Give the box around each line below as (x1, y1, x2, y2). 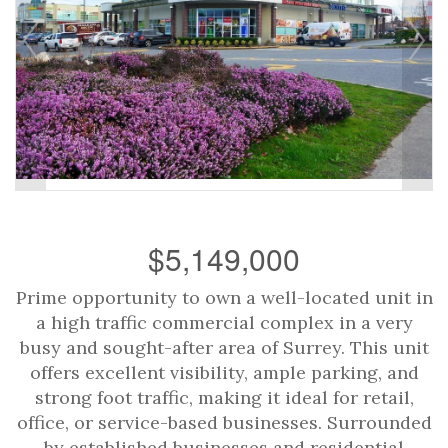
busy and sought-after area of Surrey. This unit (19, 336, 429, 359)
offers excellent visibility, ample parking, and (29, 361, 419, 384)
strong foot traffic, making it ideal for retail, (34, 386, 414, 409)
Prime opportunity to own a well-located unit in (15, 286, 433, 309)
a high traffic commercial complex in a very (35, 311, 413, 334)
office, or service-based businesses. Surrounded (16, 411, 432, 434)
